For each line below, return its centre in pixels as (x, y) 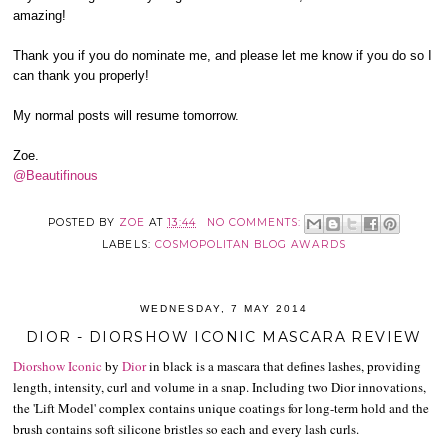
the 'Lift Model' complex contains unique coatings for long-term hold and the (221, 408)
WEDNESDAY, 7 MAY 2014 (223, 308)
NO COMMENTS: (256, 223)
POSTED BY (83, 223)
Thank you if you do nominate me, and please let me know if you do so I (223, 55)
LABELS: (128, 244)
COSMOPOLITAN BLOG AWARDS (250, 244)
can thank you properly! (81, 75)
